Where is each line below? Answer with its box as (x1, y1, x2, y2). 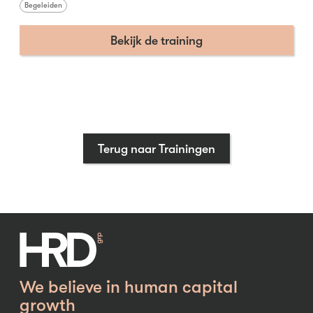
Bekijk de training (110, 33, 203, 48)
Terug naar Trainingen (98, 141, 215, 156)
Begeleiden (24, 1, 62, 10)
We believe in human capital (20, 277, 238, 297)
